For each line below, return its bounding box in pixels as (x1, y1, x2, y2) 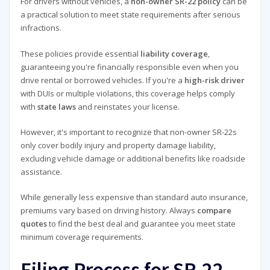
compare (196, 205, 231, 216)
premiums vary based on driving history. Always (20, 205, 197, 216)
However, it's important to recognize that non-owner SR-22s (20, 126, 237, 137)
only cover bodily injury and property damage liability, (20, 139, 216, 151)
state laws (37, 101, 76, 112)
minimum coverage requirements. (20, 231, 143, 243)
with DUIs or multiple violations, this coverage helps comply (20, 87, 235, 99)
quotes (20, 218, 47, 230)
